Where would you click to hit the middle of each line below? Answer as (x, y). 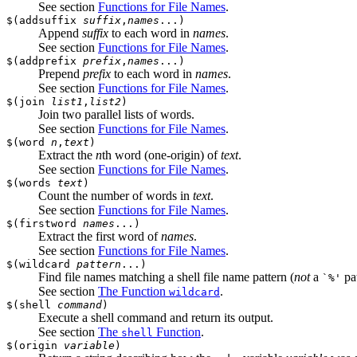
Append (60, 33)
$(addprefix (45, 61)
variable (89, 345)
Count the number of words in (116, 195)
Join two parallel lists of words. (116, 114)
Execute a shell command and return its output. (156, 317)
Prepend (61, 73)
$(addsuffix (45, 20)
